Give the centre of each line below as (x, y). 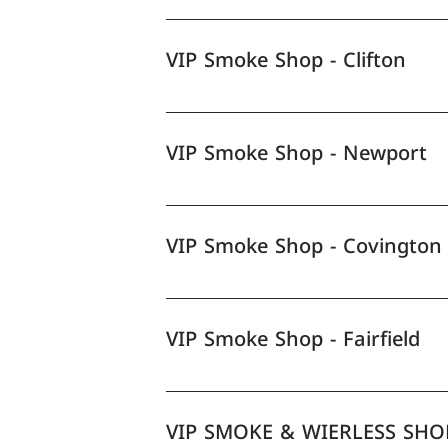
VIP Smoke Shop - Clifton (286, 59)
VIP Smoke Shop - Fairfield (293, 338)
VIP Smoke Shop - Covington (304, 245)
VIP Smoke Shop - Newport (297, 152)
